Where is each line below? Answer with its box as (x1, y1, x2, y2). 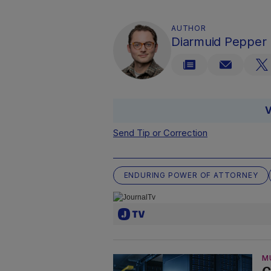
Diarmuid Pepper (171, 34, 267, 49)
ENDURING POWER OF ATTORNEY (123, 171, 258, 180)
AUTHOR (171, 24, 206, 33)
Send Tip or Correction (113, 127, 207, 139)
